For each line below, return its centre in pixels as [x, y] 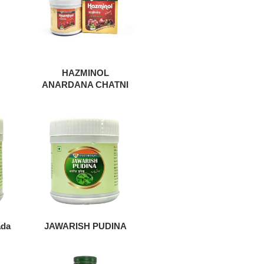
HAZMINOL [85, 72]
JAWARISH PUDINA [85, 226]
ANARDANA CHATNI [85, 84]
